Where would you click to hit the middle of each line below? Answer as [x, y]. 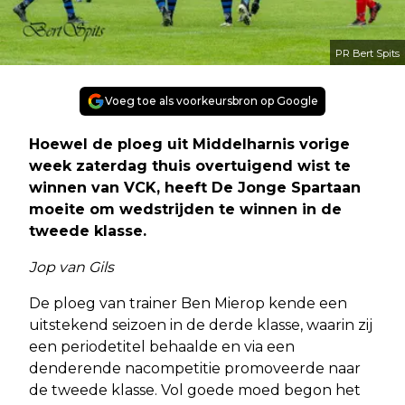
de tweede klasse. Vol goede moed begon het [195, 391]
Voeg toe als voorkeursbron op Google [212, 101]
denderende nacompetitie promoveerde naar [195, 369]
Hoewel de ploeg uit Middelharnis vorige [189, 145]
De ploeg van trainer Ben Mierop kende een [188, 304]
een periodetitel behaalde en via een [162, 347]
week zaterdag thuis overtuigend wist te [190, 166]
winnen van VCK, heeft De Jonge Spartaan [195, 188]
